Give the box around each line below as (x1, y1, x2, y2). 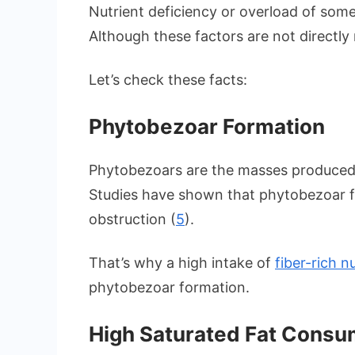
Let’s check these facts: (89, 71, 247, 89)
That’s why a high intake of (89, 254, 275, 272)
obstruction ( (89, 211, 176, 228)
